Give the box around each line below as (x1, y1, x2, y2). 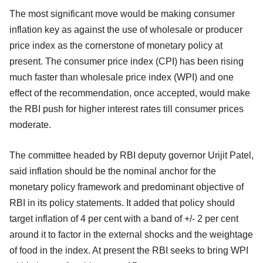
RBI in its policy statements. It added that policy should (9, 197, 235, 208)
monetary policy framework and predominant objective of (9, 181, 244, 192)
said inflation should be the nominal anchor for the (9, 166, 216, 176)
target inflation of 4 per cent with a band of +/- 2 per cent (9, 213, 238, 224)
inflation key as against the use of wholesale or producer (9, 24, 242, 35)
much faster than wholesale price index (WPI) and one (9, 72, 234, 82)
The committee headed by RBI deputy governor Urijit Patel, (9, 150, 254, 160)
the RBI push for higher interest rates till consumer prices (9, 103, 244, 114)
